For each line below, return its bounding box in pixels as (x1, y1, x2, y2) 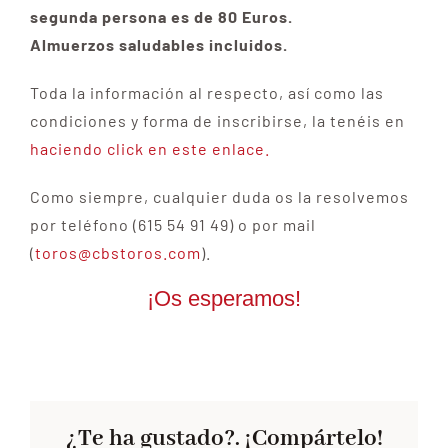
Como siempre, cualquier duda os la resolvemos (29, 186, 409, 206)
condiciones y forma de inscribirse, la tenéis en (29, 110, 405, 130)
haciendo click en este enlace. (29, 138, 270, 158)
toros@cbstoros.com (34, 242, 201, 262)
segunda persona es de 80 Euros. (29, 6, 293, 26)
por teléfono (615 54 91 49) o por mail (29, 214, 316, 234)
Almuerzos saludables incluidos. (29, 34, 288, 54)
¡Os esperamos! (147, 285, 301, 311)
